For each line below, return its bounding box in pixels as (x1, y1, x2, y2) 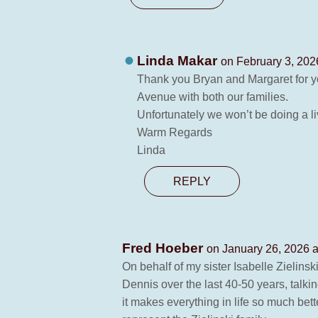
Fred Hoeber (122, 241, 207, 256)
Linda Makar (136, 53, 221, 68)
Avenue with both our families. (136, 91, 288, 103)
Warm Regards (136, 126, 212, 138)
